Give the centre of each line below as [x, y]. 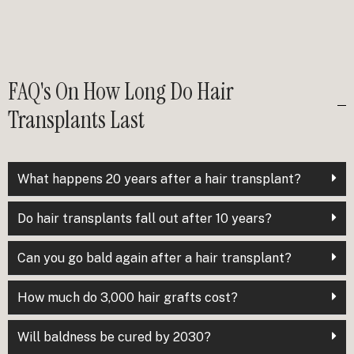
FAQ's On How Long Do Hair [121, 91]
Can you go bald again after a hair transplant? [154, 258]
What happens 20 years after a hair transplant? [159, 179]
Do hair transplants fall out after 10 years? [145, 218]
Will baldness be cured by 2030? [114, 337]
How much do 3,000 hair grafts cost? [128, 297]
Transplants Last [76, 119]
